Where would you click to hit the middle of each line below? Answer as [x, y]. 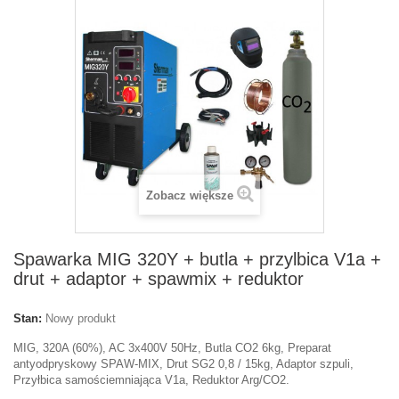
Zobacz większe [189, 195]
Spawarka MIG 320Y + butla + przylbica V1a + [197, 259]
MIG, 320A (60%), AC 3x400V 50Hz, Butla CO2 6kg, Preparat [172, 348]
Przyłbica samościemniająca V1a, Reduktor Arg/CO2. [151, 380]
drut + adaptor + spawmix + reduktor [159, 279]
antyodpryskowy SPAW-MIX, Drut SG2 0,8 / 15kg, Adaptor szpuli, [183, 364]
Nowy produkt [81, 318]
